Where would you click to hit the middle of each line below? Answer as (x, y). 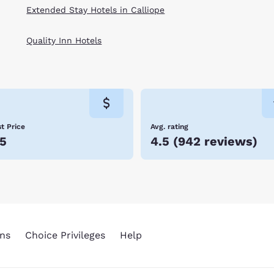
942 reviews (215, 141)
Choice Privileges (65, 235)
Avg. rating (169, 126)
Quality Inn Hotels (64, 41)
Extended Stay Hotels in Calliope (96, 9)
